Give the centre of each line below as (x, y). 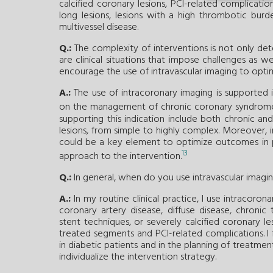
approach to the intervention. (120, 157)
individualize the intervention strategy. (138, 257)
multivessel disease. (99, 28)
